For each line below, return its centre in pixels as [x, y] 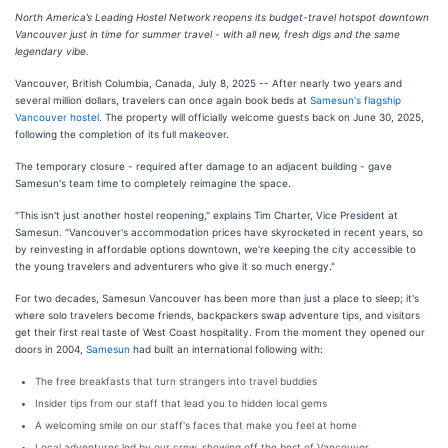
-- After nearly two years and [329, 83]
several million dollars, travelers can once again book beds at [162, 100]
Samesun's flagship [355, 100]
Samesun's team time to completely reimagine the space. [156, 183]
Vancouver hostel [57, 117]
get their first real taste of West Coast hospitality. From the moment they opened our [220, 332]
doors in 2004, [50, 349]
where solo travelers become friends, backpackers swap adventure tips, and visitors [217, 315]
